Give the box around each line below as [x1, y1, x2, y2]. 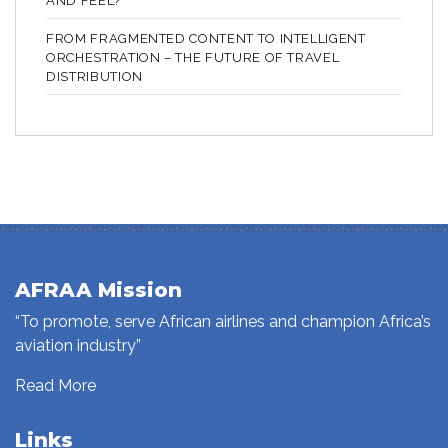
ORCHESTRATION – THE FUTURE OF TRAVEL [46, 49, 340, 65]
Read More [15, 375, 96, 395]
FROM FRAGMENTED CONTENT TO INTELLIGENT [46, 30, 366, 46]
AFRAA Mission [15, 277, 182, 302]
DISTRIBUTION [46, 68, 143, 84]
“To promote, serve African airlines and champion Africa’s [15, 311, 431, 331]
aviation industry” [15, 335, 141, 355]
